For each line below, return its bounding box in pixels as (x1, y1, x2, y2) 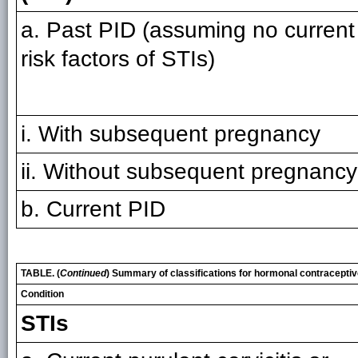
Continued (60, 268, 106, 279)
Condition (21, 288, 64, 300)
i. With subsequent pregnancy (21, 121, 320, 146)
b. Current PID (21, 197, 165, 221)
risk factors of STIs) (21, 46, 215, 71)
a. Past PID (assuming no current (21, 18, 355, 42)
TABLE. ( (21, 268, 60, 279)
